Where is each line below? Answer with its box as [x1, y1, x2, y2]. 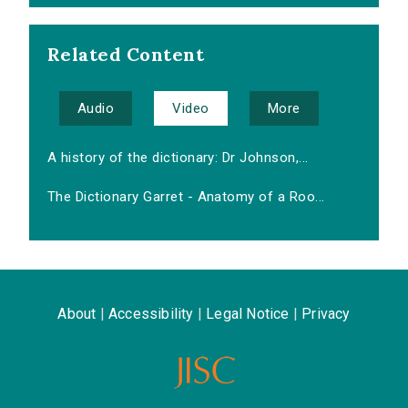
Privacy [301, 305, 351, 323]
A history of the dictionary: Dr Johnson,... [47, 149, 309, 167]
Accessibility [107, 305, 194, 323]
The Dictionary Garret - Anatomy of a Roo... [47, 189, 325, 206]
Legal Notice [206, 305, 290, 323]
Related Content [47, 43, 205, 66]
